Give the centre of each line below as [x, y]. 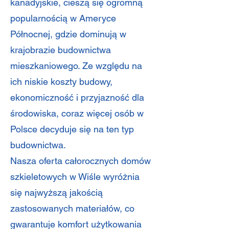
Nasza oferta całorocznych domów [81, 161]
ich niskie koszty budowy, [61, 82]
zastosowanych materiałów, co [72, 208]
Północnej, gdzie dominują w [68, 34]
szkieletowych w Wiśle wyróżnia [75, 177]
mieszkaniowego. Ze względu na [76, 66]
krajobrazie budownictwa [61, 50]
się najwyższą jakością [56, 192]
